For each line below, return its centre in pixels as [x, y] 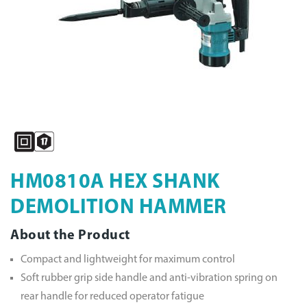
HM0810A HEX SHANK [115, 182]
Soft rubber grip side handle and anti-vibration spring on [149, 278]
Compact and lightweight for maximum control [128, 259]
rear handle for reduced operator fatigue [112, 296]
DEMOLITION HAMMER [119, 208]
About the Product [70, 235]
